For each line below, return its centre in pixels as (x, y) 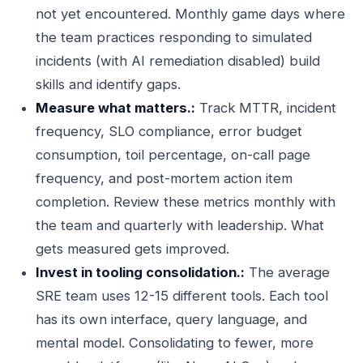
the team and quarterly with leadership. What (180, 225)
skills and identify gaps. (108, 84)
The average (287, 272)
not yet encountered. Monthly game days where (190, 14)
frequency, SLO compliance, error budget (169, 131)
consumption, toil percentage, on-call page (173, 155)
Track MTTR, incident (266, 108)
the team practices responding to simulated (174, 37)
